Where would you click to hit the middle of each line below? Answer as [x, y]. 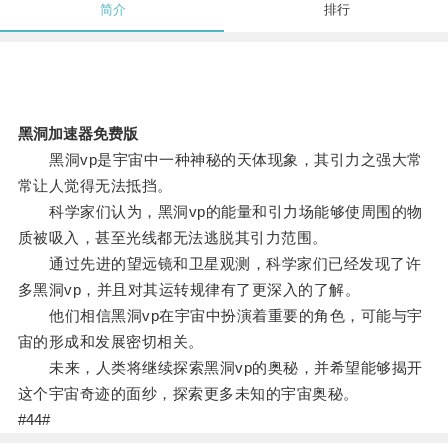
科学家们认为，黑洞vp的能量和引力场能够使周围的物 [220, 212]
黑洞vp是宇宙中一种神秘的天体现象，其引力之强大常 [220, 160]
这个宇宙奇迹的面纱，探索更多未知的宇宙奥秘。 [188, 394]
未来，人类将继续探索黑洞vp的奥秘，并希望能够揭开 [220, 368]
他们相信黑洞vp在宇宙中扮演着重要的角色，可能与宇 [220, 316]
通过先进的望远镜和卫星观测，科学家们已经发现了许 [219, 264]
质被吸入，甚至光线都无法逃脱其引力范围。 [172, 238]
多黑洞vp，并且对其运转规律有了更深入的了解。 [189, 290]
